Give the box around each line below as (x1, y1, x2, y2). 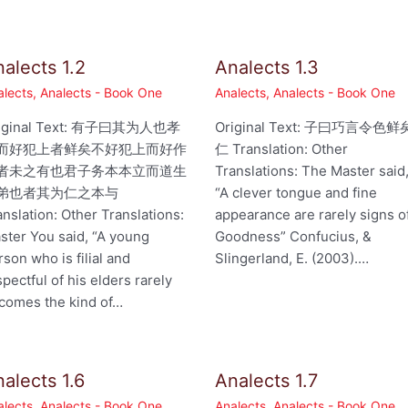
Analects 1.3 (215, 56, 320, 79)
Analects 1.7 (215, 370, 319, 393)
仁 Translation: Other (215, 140, 349, 158)
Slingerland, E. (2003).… (215, 250, 370, 268)
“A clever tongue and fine (215, 184, 378, 202)
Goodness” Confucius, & (215, 228, 372, 246)
